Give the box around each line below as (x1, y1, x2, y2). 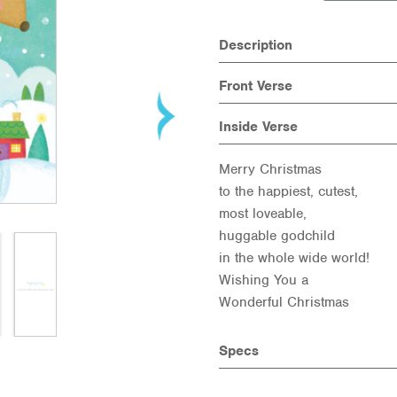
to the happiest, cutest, (218, 183, 358, 200)
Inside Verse (218, 118, 298, 136)
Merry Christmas (218, 160, 322, 178)
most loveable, (218, 205, 307, 222)
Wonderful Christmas (218, 293, 349, 311)
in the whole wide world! (218, 249, 370, 267)
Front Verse (218, 77, 292, 95)
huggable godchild (218, 227, 335, 245)
